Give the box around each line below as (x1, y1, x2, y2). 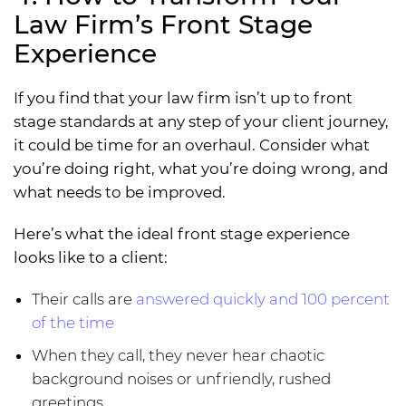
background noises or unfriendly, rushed (32, 370, 331, 389)
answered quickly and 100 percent (136, 290, 390, 309)
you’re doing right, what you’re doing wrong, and (14, 159, 388, 179)
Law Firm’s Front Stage (14, 9, 313, 41)
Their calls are (32, 290, 136, 309)
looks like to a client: (14, 248, 168, 267)
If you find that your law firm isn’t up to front (14, 89, 353, 108)
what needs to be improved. (14, 183, 226, 202)
